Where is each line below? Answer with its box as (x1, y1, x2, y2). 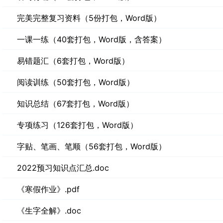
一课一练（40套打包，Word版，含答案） (17, 34, 166, 44)
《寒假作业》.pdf (17, 184, 80, 194)
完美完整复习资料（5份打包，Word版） (17, 13, 161, 23)
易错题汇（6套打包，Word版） (17, 56, 129, 66)
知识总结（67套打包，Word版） (17, 99, 134, 109)
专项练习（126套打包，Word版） (17, 120, 138, 130)
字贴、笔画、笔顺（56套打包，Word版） (17, 141, 166, 151)
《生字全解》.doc (17, 206, 81, 216)
